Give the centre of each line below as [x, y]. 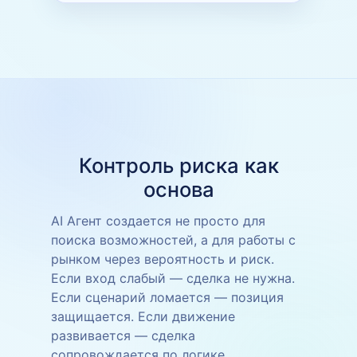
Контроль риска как [178, 165]
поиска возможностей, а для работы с [173, 239]
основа [178, 189]
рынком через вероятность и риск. [163, 259]
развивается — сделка [123, 335]
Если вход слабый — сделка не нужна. [173, 278]
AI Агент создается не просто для [158, 220]
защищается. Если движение [143, 316]
